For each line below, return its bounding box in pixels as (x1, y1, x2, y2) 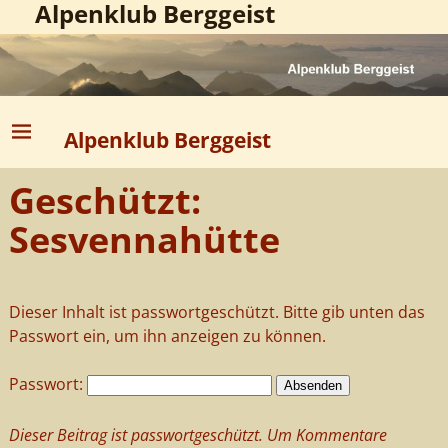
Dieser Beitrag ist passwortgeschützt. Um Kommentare (8, 423, 387, 446)
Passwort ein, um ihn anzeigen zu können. (8, 325, 326, 348)
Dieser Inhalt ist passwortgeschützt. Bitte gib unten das (8, 301, 425, 324)
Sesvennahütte (8, 215, 280, 265)
